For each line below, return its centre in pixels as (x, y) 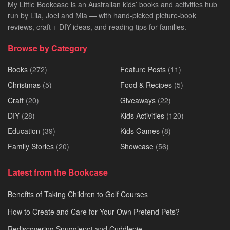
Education (24, 131)
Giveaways (138, 100)
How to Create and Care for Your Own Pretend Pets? (94, 212)
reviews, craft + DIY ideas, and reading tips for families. (97, 27)
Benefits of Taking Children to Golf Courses (78, 194)
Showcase (137, 147)
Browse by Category (47, 48)
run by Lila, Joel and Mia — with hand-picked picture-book (102, 16)
